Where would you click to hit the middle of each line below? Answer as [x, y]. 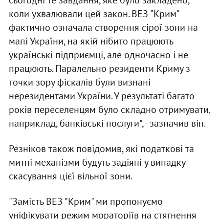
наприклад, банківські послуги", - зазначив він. [107, 123]
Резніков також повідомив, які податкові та [101, 149]
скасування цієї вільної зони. [70, 176]
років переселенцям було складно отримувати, [109, 110]
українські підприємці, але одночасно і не [98, 55]
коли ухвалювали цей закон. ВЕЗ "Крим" [94, 14]
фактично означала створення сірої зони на [103, 28]
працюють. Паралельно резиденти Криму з [99, 69]
